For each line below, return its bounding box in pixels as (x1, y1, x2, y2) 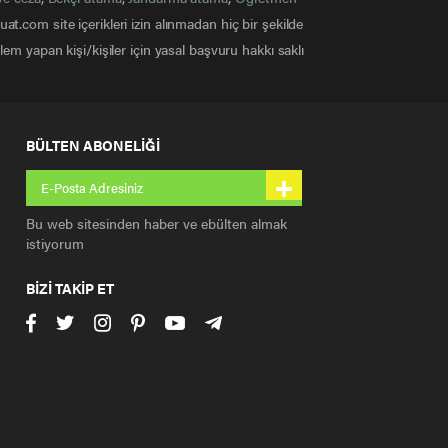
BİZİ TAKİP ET (26, 278, 114, 299)
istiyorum (26, 233, 84, 254)
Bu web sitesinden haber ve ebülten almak (26, 213, 287, 234)
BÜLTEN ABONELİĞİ (26, 135, 160, 156)
